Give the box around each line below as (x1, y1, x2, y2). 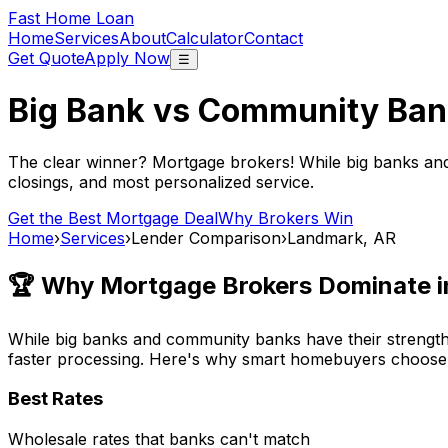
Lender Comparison (131, 227, 281, 248)
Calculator (166, 28, 244, 48)
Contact (244, 28, 303, 48)
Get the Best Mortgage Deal (8, 207, 218, 228)
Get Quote (8, 48, 84, 68)
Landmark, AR (287, 227, 396, 248)
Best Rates (8, 387, 103, 411)
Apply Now (84, 48, 170, 68)
